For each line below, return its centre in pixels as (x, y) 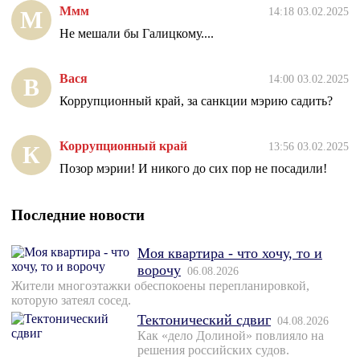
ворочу (159, 270)
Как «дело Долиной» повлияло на (231, 336)
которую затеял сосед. (71, 301)
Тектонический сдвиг (204, 320)
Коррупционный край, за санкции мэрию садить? (196, 101)
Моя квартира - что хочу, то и (230, 254)
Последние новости (78, 215)
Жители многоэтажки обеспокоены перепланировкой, (160, 286)
